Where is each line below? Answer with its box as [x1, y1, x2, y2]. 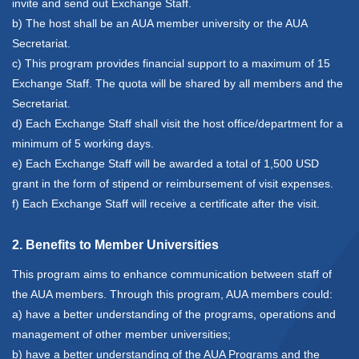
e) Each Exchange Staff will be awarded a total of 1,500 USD [12, 157, 319, 171]
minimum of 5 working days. [12, 137, 154, 151]
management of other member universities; [12, 328, 231, 341]
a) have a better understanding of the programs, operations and [12, 308, 336, 321]
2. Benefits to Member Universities [12, 238, 219, 252]
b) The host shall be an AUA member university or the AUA [12, 17, 307, 30]
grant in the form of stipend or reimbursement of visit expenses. [12, 177, 333, 191]
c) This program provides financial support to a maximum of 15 [12, 57, 330, 71]
